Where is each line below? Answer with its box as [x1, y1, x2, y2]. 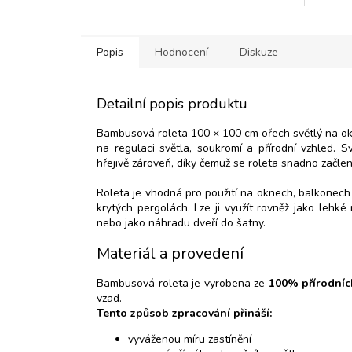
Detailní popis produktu [97, 94, 247, 114]
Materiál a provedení [97, 243, 244, 265]
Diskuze [240, 45, 278, 60]
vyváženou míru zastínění [128, 332, 251, 347]
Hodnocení [155, 45, 208, 60]
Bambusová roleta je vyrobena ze [97, 276, 269, 291]
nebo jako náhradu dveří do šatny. [97, 215, 266, 231]
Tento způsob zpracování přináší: [97, 306, 272, 321]
